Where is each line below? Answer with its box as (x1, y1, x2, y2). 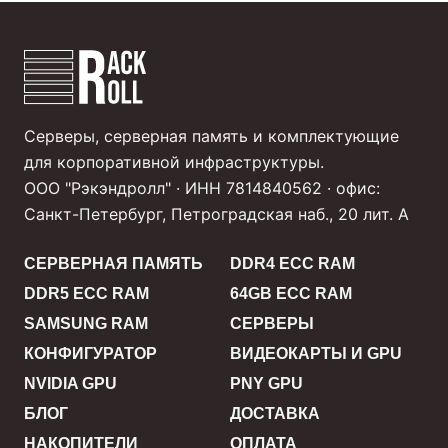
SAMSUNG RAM (24, 315, 148, 333)
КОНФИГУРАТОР (24, 345, 157, 363)
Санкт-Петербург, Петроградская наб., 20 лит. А (24, 204, 409, 225)
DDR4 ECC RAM (230, 255, 355, 273)
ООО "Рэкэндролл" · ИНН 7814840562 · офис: (24, 178, 380, 199)
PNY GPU (230, 375, 303, 393)
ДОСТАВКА (230, 405, 320, 423)
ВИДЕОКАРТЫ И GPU (230, 345, 402, 363)
